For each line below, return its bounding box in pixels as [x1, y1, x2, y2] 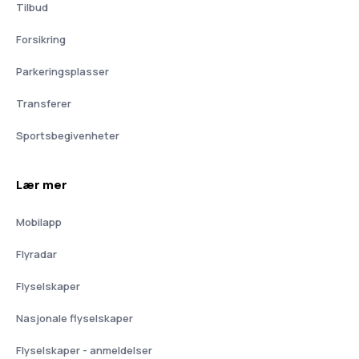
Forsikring [16, 32, 66, 46]
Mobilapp [16, 215, 62, 229]
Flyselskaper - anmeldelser [16, 343, 152, 357]
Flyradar [16, 247, 57, 261]
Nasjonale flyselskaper [16, 311, 133, 325]
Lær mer [16, 176, 68, 193]
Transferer [16, 96, 71, 111]
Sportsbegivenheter [16, 128, 119, 143]
